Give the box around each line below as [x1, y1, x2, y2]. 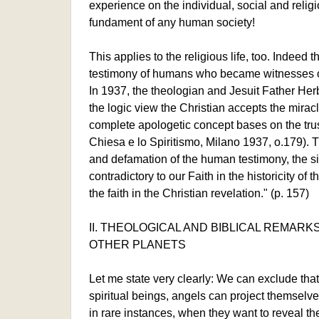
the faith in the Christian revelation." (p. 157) [88, 187, 309, 199]
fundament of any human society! [88, 16, 255, 28]
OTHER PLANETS [88, 238, 186, 251]
